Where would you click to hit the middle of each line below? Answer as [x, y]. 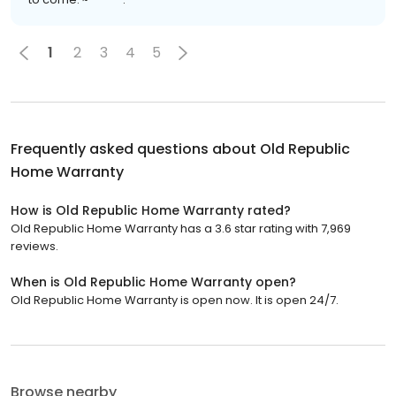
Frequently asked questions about [135, 148]
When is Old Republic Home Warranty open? [153, 282]
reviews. [34, 246]
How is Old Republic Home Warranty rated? [151, 210]
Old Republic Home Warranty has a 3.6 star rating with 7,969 [181, 228]
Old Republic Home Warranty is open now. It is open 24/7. [175, 300]
